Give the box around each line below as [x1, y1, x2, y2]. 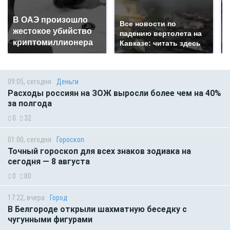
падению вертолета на [120, 29, 202, 38]
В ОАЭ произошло [13, 15, 88, 25]
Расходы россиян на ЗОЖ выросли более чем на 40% [8, 88, 221, 99]
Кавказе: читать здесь [120, 39, 201, 48]
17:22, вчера [8, 194, 45, 202]
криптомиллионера [13, 38, 93, 47]
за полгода [8, 99, 54, 109]
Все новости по [120, 20, 176, 28]
